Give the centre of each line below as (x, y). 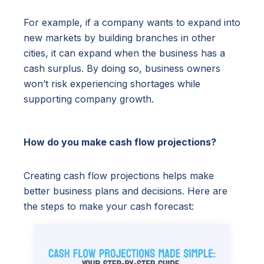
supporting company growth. (89, 99)
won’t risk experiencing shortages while (112, 83)
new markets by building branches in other (120, 37)
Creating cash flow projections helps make (119, 175)
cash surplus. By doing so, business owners (122, 68)
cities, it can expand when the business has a (124, 53)
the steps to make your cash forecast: (109, 206)
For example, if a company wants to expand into (132, 22)
